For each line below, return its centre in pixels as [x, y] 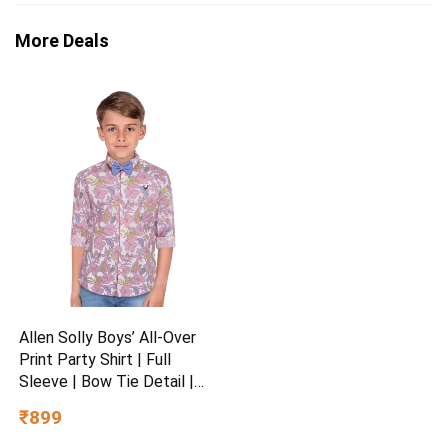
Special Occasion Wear [100, 425]
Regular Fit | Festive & [97, 403]
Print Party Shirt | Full [95, 359]
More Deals [62, 41]
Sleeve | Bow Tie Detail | [107, 381]
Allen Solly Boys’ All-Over [108, 337]
